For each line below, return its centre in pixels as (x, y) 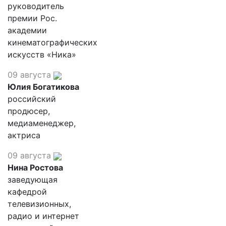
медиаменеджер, (42, 123)
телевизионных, (39, 204)
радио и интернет (43, 216)
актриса (24, 135)
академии (27, 30)
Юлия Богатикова (43, 87)
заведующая (33, 180)
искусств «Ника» (42, 54)
